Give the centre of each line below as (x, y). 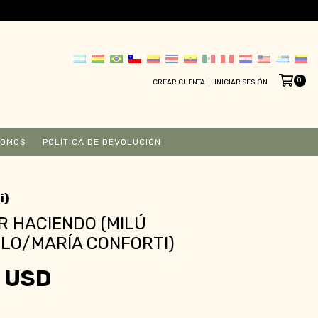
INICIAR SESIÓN (241, 83)
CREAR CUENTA (179, 83)
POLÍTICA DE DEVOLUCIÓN (102, 142)
